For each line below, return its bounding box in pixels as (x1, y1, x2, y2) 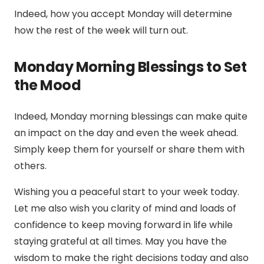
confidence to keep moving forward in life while (14, 218, 233, 232)
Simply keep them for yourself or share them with (14, 143, 245, 157)
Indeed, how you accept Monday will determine (14, 7, 232, 21)
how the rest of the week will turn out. (14, 24, 188, 38)
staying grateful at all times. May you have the (14, 235, 227, 249)
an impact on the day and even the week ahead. (14, 126, 238, 140)
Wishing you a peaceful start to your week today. (14, 185, 239, 199)
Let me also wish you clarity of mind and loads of (14, 202, 236, 216)
